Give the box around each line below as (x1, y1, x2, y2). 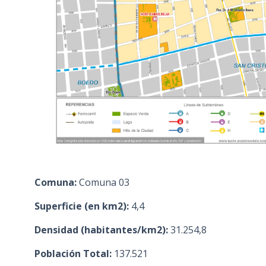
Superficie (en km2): (34, 199, 129, 213)
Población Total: (34, 246, 112, 260)
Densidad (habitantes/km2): (34, 223, 168, 236)
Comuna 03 (76, 175, 129, 189)
